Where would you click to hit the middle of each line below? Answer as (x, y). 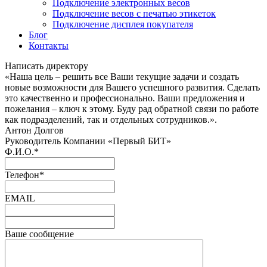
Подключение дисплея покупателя (123, 24)
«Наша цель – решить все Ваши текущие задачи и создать (122, 77)
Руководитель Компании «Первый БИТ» (88, 141)
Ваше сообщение (39, 234)
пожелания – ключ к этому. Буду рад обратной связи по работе (132, 109)
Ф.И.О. (19, 152)
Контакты (49, 46)
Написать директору (46, 66)
